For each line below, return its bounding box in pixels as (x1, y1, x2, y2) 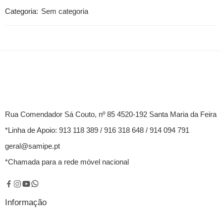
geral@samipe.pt (5, 142, 60, 150)
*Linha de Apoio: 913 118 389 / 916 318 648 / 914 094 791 (5, 126, 189, 134)
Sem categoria (41, 7, 88, 15)
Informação (5, 198, 47, 208)
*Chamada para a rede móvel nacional (5, 158, 129, 166)
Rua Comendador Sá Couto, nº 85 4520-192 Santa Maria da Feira (5, 110, 217, 118)
